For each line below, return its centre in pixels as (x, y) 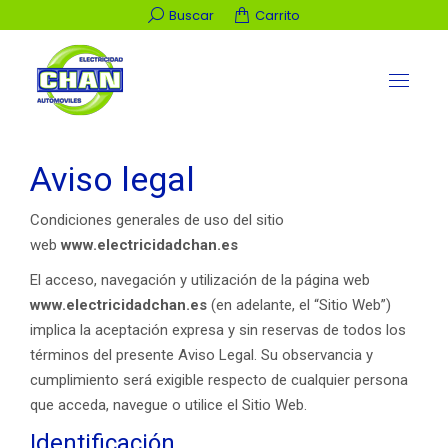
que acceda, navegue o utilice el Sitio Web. (168, 405)
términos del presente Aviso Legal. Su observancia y (201, 355)
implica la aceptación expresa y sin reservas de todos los (218, 330)
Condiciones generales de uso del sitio (157, 220)
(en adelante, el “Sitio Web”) (299, 305)
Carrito (277, 15)
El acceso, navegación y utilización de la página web (200, 280)
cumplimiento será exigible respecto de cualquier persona (219, 380)
